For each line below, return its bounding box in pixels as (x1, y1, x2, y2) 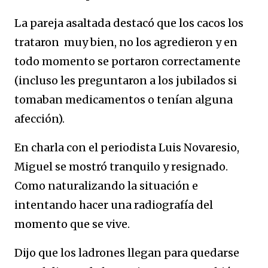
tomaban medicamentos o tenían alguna (14, 93, 233, 106)
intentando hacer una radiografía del (14, 198, 213, 212)
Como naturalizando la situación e (14, 179, 198, 193)
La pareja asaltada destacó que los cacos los (14, 16, 243, 30)
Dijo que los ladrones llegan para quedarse (14, 246, 239, 260)
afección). (14, 112, 65, 126)
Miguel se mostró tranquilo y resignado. (14, 160, 228, 173)
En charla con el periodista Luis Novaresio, (14, 141, 239, 154)
